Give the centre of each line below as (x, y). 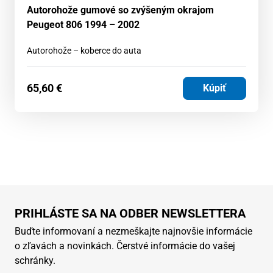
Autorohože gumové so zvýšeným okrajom (120, 10)
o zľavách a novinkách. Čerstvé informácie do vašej (125, 246)
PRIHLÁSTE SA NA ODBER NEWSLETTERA (130, 213)
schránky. (35, 260)
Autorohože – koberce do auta (84, 50)
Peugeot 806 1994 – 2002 (83, 24)
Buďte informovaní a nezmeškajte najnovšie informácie (133, 231)
